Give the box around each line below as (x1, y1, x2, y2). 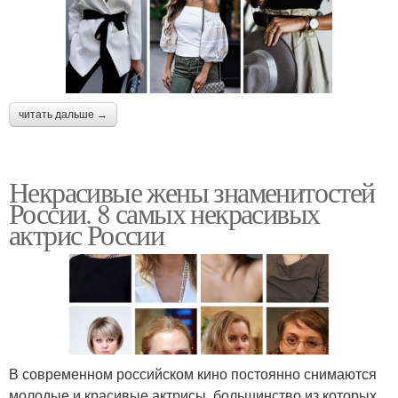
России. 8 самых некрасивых (9, 193, 320, 232)
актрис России (9, 214, 164, 253)
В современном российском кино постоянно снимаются (9, 362, 377, 384)
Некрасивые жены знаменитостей (9, 171, 375, 211)
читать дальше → (19, 107, 107, 121)
